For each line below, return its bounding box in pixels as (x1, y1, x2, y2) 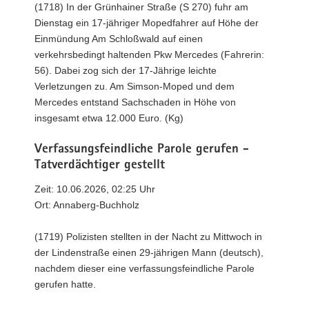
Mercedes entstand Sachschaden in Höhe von (34, 96, 236, 108)
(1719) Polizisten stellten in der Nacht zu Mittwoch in (34, 231, 262, 242)
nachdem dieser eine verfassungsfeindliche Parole (34, 263, 255, 274)
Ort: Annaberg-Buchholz (34, 199, 139, 210)
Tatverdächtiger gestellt (34, 159, 165, 172)
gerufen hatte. (34, 279, 96, 290)
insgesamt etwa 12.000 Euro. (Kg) (34, 112, 183, 123)
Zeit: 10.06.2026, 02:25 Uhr (34, 183, 155, 195)
